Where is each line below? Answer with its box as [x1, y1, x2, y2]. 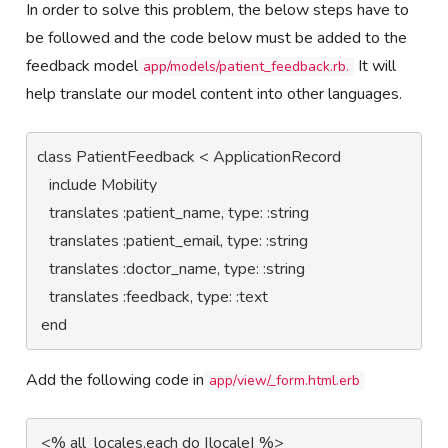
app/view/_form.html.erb [209, 370, 361, 390]
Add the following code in [26, 368, 205, 391]
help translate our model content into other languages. [26, 82, 403, 105]
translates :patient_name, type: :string [37, 201, 50, 224]
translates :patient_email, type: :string [37, 229, 50, 252]
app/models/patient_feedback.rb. [143, 56, 350, 76]
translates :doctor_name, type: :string [37, 257, 50, 280]
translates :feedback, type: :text [37, 285, 50, 308]
